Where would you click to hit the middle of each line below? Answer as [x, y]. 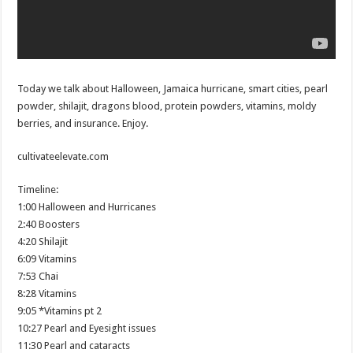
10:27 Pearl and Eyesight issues [87, 329]
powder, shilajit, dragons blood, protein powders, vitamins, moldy [167, 106]
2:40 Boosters [49, 225]
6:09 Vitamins [47, 259]
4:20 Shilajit [43, 242]
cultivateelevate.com [63, 157]
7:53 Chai [38, 277]
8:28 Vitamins [47, 294]
